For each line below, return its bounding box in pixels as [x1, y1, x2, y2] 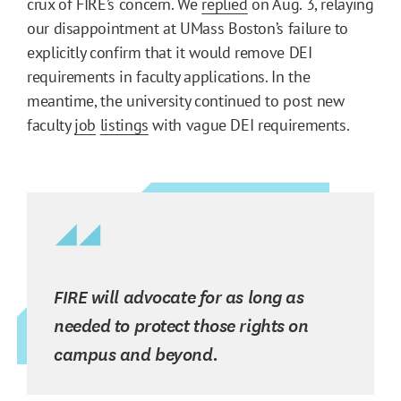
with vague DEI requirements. [148, 114, 350, 135]
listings [99, 114, 149, 135]
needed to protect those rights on [54, 311, 309, 337]
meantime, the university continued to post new [27, 90, 345, 111]
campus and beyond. [54, 340, 220, 366]
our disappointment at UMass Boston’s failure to [27, 17, 349, 38]
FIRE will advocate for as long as [54, 283, 304, 309]
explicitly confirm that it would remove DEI [27, 41, 312, 63]
